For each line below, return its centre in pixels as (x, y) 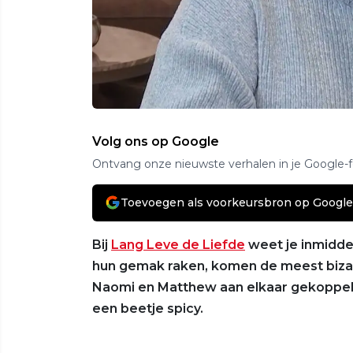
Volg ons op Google (156, 141)
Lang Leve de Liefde (178, 244)
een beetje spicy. (148, 308)
